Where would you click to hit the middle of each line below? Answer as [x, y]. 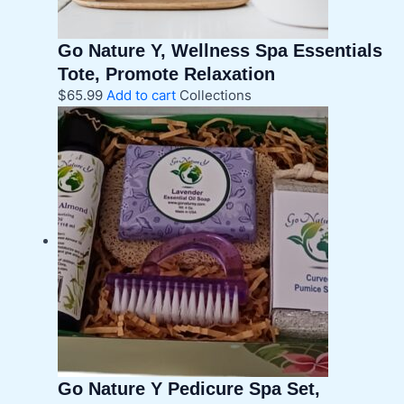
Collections [215, 95]
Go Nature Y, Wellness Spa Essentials [220, 50]
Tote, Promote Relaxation [166, 73]
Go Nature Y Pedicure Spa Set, [188, 388]
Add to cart [141, 95]
